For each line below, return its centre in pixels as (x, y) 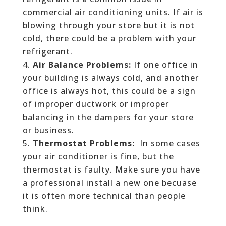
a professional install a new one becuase (109, 182)
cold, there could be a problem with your (109, 38)
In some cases (167, 143)
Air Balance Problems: (82, 64)
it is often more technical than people (104, 195)
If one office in (166, 64)
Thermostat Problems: (83, 143)
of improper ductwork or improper (96, 104)
